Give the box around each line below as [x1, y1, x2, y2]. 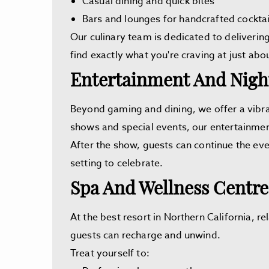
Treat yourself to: [70, 246, 150, 261]
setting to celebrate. [70, 156, 163, 171]
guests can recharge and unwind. [70, 228, 220, 243]
